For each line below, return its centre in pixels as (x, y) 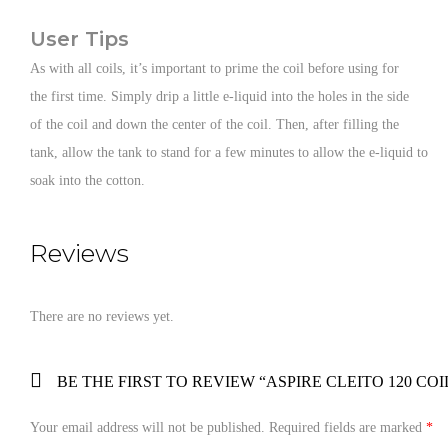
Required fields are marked (347, 427)
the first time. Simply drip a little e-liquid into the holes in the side (219, 96)
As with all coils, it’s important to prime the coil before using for (214, 68)
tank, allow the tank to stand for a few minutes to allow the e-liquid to (229, 152)
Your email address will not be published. (147, 427)
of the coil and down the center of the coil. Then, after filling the (214, 124)
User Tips (79, 39)
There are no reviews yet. (102, 316)
